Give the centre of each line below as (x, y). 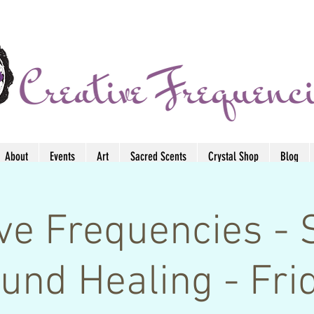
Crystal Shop (233, 156)
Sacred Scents (158, 156)
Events (62, 156)
